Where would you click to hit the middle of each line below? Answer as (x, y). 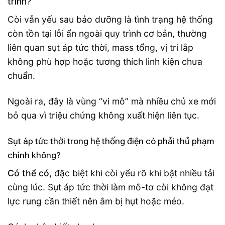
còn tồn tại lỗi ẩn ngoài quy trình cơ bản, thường (107, 33)
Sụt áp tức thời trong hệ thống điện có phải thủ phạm (111, 141)
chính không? (34, 155)
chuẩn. (21, 75)
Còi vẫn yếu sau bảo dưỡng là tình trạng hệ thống (110, 19)
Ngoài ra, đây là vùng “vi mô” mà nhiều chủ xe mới (112, 101)
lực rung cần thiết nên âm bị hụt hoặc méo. (96, 201)
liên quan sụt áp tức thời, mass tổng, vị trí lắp (100, 47)
